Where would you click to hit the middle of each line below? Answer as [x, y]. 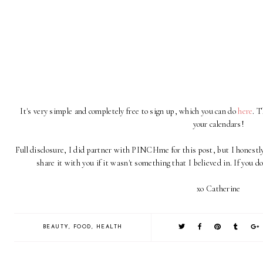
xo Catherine [220, 189]
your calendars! [220, 124]
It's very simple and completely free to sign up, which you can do [129, 111]
